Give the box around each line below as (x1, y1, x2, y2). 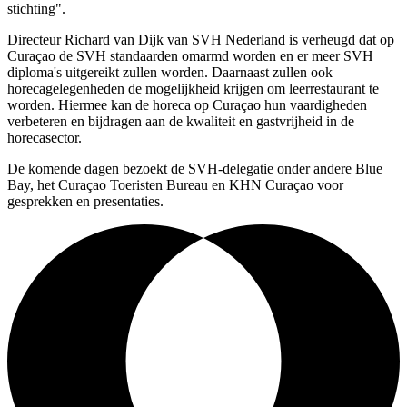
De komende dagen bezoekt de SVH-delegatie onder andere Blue (7, 161, 382, 177)
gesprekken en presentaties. (7, 194, 164, 210)
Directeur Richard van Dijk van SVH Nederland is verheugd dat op (7, 32, 394, 48)
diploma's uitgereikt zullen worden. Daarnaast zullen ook (7, 65, 333, 81)
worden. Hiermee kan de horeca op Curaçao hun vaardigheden (7, 97, 367, 114)
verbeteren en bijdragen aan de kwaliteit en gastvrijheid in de (7, 114, 354, 130)
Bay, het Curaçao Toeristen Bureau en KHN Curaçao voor (7, 177, 343, 194)
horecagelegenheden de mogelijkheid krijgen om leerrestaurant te (7, 81, 379, 97)
